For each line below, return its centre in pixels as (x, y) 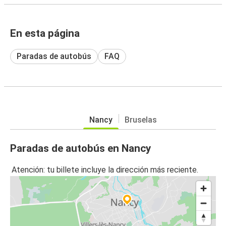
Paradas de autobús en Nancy (80, 148)
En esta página (45, 33)
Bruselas (141, 120)
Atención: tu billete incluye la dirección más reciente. (105, 170)
